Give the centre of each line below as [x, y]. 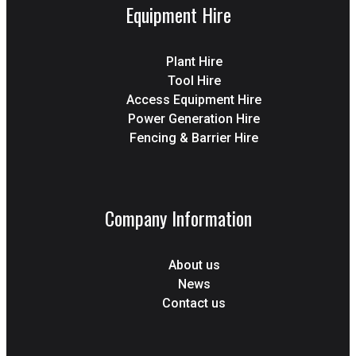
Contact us [194, 303]
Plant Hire [194, 61]
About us [194, 265]
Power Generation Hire [194, 118]
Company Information [178, 217]
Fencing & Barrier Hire [194, 137]
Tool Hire [194, 80]
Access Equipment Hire [194, 99]
